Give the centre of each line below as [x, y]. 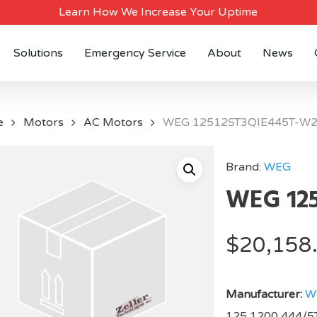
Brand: [244, 167]
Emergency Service [135, 53]
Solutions [38, 53]
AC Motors [113, 123]
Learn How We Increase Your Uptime [158, 12]
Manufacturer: [264, 294]
